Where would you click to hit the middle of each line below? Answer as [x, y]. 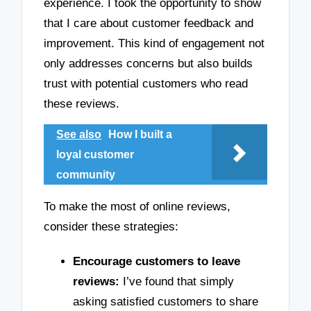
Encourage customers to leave [157, 261]
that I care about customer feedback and [149, 23]
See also [79, 135]
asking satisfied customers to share [166, 301]
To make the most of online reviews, [137, 206]
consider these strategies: [111, 226]
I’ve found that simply [177, 281]
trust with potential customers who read [146, 83]
